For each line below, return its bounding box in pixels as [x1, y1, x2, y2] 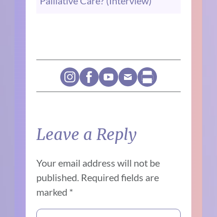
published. [36, 171, 79, 184]
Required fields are [81, 171, 159, 184]
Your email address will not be [36, 157, 160, 169]
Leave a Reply [36, 125, 137, 145]
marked [36, 186, 70, 198]
